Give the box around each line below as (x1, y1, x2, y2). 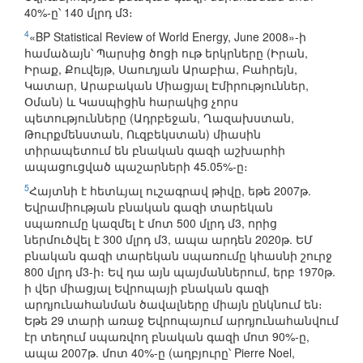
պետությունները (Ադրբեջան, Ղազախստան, (24, 109, 294, 126)
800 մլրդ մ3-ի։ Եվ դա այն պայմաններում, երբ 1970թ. (24, 263, 335, 280)
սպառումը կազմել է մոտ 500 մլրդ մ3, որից (24, 215, 277, 232)
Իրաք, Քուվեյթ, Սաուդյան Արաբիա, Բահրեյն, (24, 61, 297, 78)
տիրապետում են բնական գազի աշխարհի (24, 142, 285, 159)
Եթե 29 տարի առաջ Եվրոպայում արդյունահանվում (24, 312, 339, 329)
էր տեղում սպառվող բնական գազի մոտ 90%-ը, (24, 328, 310, 345)
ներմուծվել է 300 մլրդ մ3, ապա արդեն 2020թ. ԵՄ (24, 231, 313, 248)
